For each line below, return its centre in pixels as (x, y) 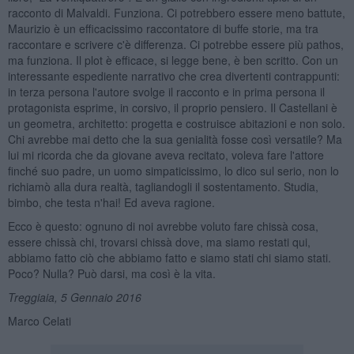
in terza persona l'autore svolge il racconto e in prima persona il (166, 91)
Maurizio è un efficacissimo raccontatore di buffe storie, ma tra (163, 28)
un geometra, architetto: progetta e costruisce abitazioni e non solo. (176, 123)
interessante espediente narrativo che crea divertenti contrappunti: (173, 75)
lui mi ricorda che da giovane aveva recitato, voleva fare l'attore (166, 154)
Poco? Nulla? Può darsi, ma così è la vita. (111, 273)
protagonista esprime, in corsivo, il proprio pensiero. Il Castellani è (172, 107)
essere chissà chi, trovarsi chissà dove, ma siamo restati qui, (159, 241)
